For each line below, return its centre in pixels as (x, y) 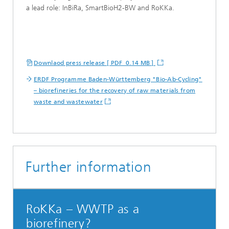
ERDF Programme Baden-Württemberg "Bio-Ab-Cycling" (118, 79)
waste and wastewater (68, 101)
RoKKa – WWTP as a (83, 209)
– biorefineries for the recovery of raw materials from (115, 90)
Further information (89, 167)
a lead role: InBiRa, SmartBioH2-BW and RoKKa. (100, 8)
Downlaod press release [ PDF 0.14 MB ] (95, 63)
